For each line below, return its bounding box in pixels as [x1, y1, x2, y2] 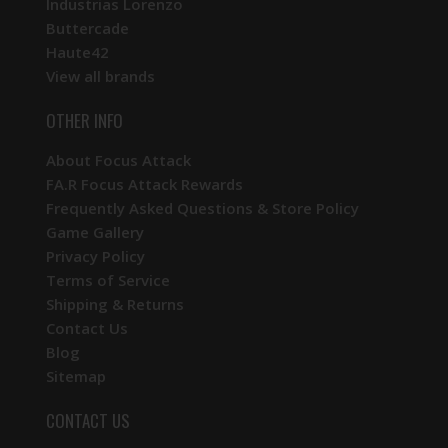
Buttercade [46, 17, 129, 38]
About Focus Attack [46, 149, 191, 170]
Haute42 [46, 41, 109, 62]
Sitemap [46, 365, 106, 386]
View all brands [46, 65, 155, 86]
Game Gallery [46, 221, 144, 242]
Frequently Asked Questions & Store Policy [46, 197, 359, 218]
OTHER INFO [46, 107, 123, 133]
